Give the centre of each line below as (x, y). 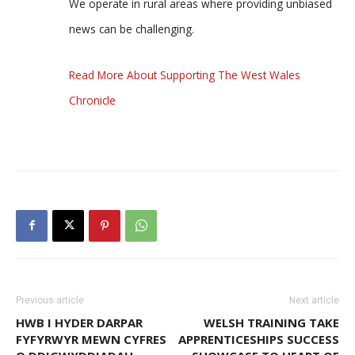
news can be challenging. (132, 29)
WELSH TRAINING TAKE (271, 322)
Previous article (50, 300)
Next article (314, 300)
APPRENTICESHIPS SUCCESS (259, 339)
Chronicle (92, 100)
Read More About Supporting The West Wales (185, 74)
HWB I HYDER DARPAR (79, 322)
